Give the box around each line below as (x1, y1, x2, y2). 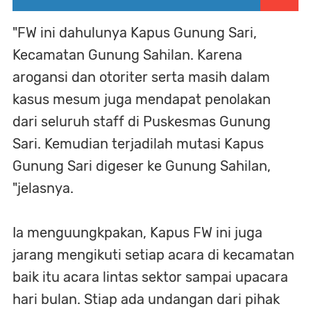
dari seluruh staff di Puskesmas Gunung (12, 112, 271, 130)
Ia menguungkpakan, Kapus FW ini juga (12, 224, 262, 241)
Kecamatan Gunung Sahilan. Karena (12, 46, 242, 63)
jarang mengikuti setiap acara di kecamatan (12, 246, 294, 263)
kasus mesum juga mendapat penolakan (12, 90, 271, 108)
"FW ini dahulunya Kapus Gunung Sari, (12, 24, 257, 41)
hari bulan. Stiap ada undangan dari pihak (12, 290, 280, 308)
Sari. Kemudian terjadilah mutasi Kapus (12, 135, 264, 152)
